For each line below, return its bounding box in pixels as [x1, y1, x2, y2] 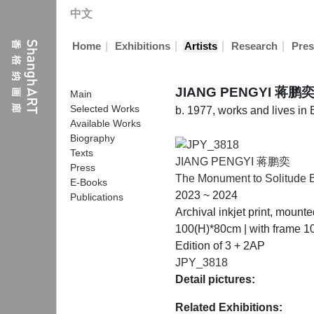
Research [231, 41, 278, 52]
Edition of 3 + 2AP [175, 239, 265, 252]
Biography [70, 132, 115, 144]
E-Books [70, 177, 107, 188]
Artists [184, 41, 217, 52]
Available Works [70, 118, 141, 129]
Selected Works [70, 103, 139, 114]
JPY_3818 [175, 256, 228, 268]
